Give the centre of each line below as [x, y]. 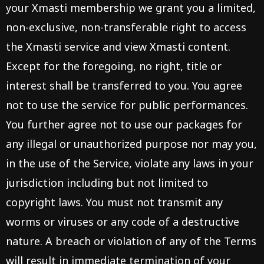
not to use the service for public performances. [127, 105]
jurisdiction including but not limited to [107, 183]
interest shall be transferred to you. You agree [124, 85]
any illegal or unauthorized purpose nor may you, [131, 144]
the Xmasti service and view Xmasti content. [118, 47]
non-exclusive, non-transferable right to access [126, 27]
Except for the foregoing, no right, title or [114, 66]
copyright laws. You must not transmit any [114, 202]
